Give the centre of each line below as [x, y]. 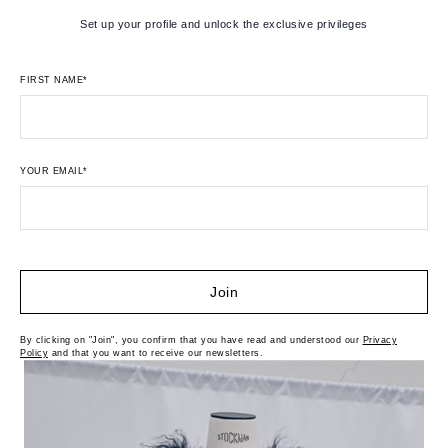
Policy [34, 352]
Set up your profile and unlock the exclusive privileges [224, 23]
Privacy [379, 339]
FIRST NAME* [54, 79]
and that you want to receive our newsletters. [155, 352]
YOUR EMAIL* [54, 170]
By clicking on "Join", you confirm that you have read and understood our [191, 339]
